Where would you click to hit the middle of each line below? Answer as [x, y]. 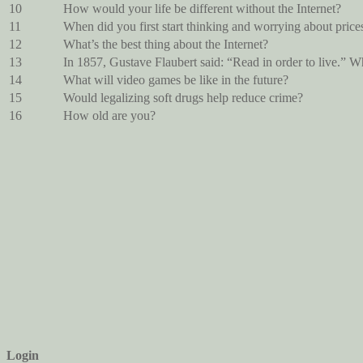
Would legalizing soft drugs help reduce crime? [183, 97]
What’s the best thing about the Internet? [166, 44]
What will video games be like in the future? [176, 79]
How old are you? [109, 115]
